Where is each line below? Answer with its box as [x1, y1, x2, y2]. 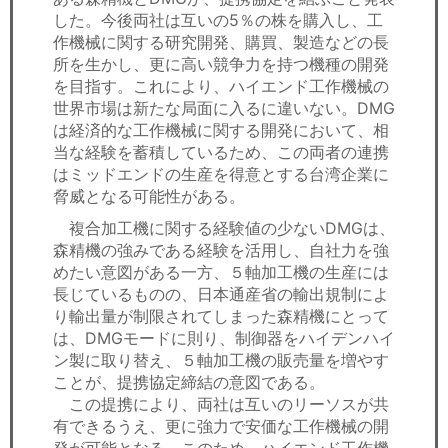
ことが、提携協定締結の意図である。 [53, 372, 325, 393]
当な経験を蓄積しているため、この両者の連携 [53, 142, 389, 163]
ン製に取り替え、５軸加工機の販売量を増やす [53, 350, 389, 371]
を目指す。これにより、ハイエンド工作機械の [53, 76, 389, 97]
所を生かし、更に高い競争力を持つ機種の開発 [53, 54, 389, 75]
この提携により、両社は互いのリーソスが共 [53, 394, 389, 415]
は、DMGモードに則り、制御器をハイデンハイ [53, 328, 395, 349]
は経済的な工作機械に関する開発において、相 [53, 120, 389, 141]
